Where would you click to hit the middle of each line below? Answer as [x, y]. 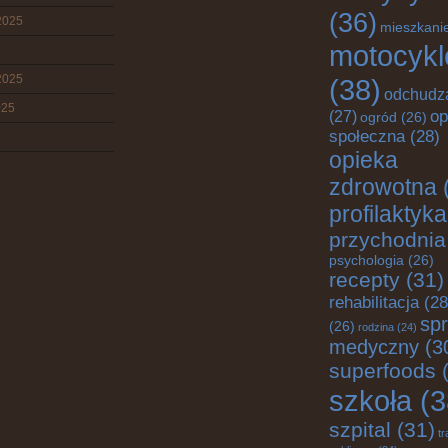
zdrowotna [383, 187]
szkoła [370, 400]
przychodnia [387, 240]
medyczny [374, 347]
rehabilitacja [374, 302]
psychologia [366, 260]
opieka [363, 160]
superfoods [382, 371]
